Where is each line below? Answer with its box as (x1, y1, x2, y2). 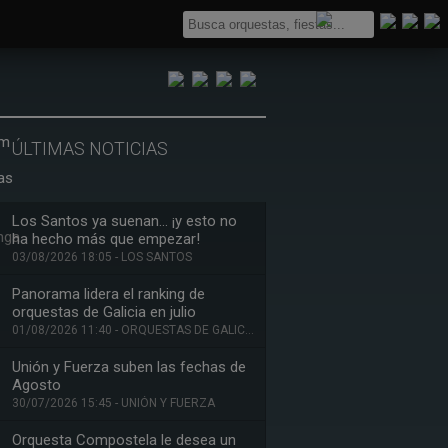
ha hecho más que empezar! (12, 230, 200, 248)
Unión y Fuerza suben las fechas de (12, 358, 246, 376)
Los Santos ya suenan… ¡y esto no (12, 212, 237, 230)
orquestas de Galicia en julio (12, 303, 196, 321)
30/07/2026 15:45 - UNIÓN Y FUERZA (12, 396, 215, 410)
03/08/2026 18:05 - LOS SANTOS (12, 250, 192, 264)
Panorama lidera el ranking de (12, 285, 205, 303)
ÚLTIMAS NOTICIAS (11, 138, 168, 159)
